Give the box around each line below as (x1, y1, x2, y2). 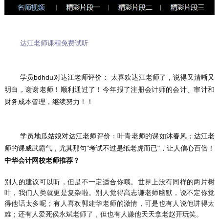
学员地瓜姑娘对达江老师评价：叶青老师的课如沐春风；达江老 (4, 132, 21, 140)
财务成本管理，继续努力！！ (4, 98, 93, 106)
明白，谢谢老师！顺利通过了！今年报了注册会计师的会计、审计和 (4, 86, 215, 94)
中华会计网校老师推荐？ (4, 156, 80, 165)
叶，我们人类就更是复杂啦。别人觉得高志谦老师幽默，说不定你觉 (4, 189, 215, 197)
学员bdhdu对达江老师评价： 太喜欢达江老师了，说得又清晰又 (4, 73, 21, 82)
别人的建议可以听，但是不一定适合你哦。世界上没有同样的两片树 (4, 178, 215, 186)
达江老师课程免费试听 (20, 39, 88, 47)
